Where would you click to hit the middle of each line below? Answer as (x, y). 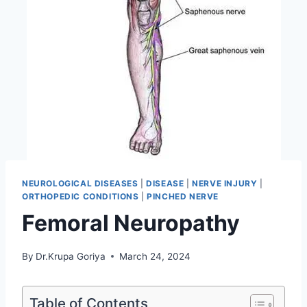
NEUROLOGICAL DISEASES (80, 183)
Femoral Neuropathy (131, 223)
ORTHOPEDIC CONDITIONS (81, 196)
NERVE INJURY (225, 183)
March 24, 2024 (155, 256)
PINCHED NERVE (183, 196)
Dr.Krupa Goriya (71, 256)
